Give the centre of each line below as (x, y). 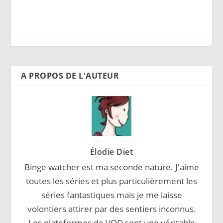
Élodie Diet (111, 152)
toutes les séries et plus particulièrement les (111, 181)
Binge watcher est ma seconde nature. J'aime (111, 167)
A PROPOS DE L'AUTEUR (70, 75)
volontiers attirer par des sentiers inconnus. (111, 209)
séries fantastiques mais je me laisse (111, 195)
